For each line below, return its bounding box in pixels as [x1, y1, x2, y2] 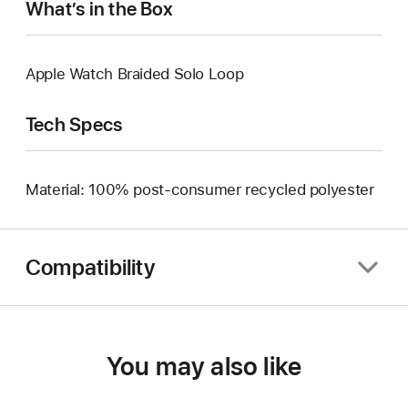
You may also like [106, 351, 302, 382]
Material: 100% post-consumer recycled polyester [25, 180, 374, 199]
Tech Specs [25, 113, 123, 137]
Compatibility [25, 253, 155, 280]
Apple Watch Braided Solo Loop [25, 65, 244, 84]
